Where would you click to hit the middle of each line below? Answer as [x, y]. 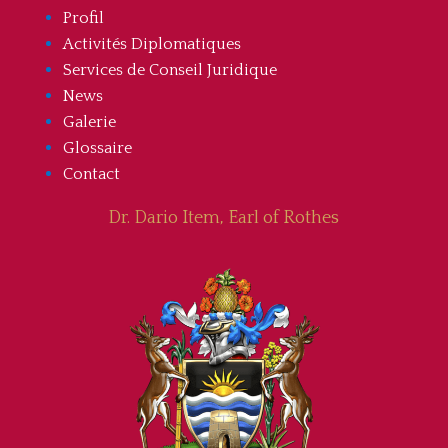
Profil [83, 18]
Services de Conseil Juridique [169, 70]
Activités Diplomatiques [151, 44]
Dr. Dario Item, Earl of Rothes [224, 218]
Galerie [89, 122]
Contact [91, 174]
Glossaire [97, 148]
